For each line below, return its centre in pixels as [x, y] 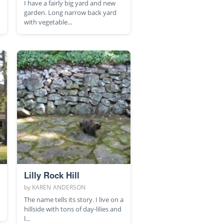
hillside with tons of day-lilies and [72, 209]
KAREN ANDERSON [59, 187]
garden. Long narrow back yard [70, 13]
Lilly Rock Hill [51, 175]
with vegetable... [48, 22]
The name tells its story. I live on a [73, 200]
